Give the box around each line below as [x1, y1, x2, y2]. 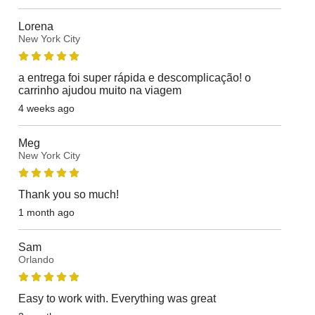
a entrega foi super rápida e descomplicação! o [18, 72, 251, 84]
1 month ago [18, 207, 75, 218]
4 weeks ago [18, 103, 75, 114]
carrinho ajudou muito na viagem [18, 84, 181, 96]
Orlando [18, 254, 54, 265]
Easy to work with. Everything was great [18, 292, 216, 304]
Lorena [18, 20, 53, 32]
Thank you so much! [18, 188, 119, 200]
